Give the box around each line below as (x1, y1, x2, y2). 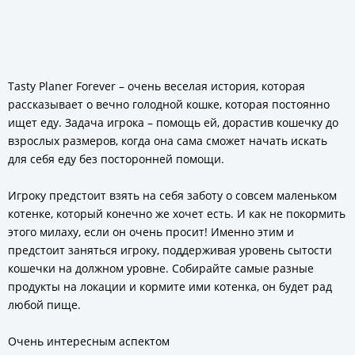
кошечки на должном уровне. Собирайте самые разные (8, 261, 314, 276)
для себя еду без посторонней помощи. (8, 151, 224, 166)
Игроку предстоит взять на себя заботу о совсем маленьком (8, 188, 337, 203)
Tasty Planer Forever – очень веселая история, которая (8, 78, 305, 94)
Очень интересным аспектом (8, 334, 170, 349)
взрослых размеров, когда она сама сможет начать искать (8, 133, 327, 148)
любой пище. (8, 297, 81, 312)
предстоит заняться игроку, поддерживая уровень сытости (8, 242, 332, 258)
